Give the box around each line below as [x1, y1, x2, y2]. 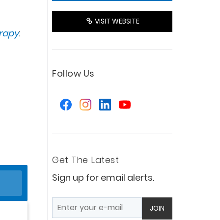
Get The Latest [52, 154, 119, 166]
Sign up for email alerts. [52, 171, 154, 184]
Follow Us [52, 67, 95, 80]
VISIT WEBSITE [91, 16, 139, 27]
